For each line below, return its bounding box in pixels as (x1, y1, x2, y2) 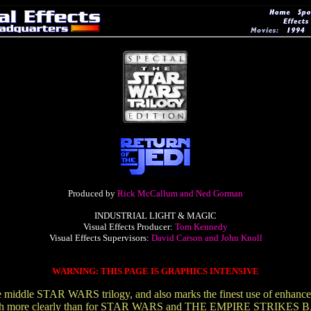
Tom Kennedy (175, 221, 228, 232)
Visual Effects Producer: (83, 221, 175, 232)
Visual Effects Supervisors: (49, 233, 151, 243)
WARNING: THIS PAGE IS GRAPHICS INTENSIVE (52, 266, 259, 276)
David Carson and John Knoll (151, 233, 262, 243)
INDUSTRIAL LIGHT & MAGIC (94, 210, 217, 221)
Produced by (68, 188, 117, 199)
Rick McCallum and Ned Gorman (117, 188, 243, 199)
